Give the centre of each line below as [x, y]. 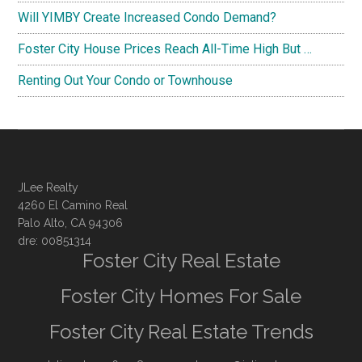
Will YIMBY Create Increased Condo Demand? [147, 17]
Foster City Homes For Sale [181, 296]
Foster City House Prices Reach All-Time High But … [165, 48]
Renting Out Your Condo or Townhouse [126, 80]
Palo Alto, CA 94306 [71, 223]
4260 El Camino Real [73, 205]
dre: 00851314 [55, 240]
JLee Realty [48, 187]
